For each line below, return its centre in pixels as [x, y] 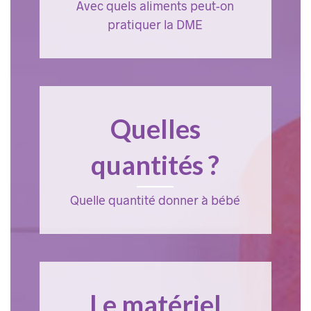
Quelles [155, 129]
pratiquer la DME [155, 25]
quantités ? [155, 165]
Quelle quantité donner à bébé [155, 200]
